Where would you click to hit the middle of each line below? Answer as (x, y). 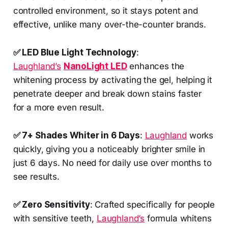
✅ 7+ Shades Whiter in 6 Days (76, 135)
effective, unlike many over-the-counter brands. (109, 24)
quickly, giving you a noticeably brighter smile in (109, 149)
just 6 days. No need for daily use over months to (112, 163)
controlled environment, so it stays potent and (105, 10)
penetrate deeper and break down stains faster (107, 93)
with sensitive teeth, (55, 218)
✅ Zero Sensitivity (51, 204)
